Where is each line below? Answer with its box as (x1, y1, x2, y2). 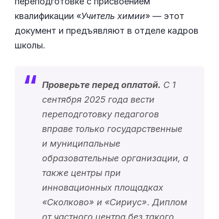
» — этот (145, 11, 184, 22)
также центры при (42, 168, 121, 178)
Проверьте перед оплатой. (42, 80, 161, 90)
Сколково (47, 197, 89, 208)
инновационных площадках (42, 182, 163, 193)
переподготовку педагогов (42, 109, 159, 120)
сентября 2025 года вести (42, 94, 154, 105)
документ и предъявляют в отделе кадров (15, 25, 198, 36)
